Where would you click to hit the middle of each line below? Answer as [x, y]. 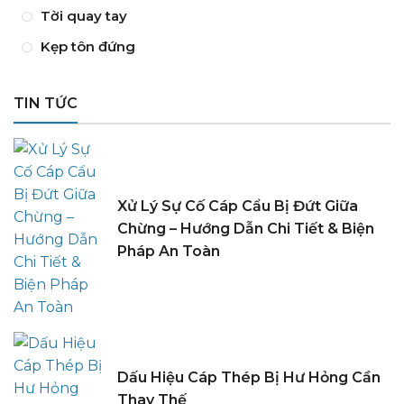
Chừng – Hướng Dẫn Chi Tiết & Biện [246, 228]
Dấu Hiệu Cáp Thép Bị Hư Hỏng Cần [249, 377]
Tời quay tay [84, 16]
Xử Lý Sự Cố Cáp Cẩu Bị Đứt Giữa [238, 206]
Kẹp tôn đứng [88, 46]
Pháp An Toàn [169, 251]
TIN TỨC [46, 103]
